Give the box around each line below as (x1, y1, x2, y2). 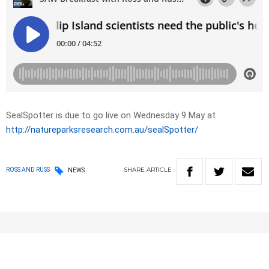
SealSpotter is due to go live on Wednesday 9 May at (6, 110, 216, 121)
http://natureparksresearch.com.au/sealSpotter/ (6, 124, 198, 136)
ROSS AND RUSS (6, 166, 50, 174)
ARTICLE (147, 166, 172, 174)
